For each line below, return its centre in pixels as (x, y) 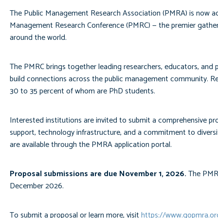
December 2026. (37, 186)
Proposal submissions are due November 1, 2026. (98, 174)
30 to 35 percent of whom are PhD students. (82, 91)
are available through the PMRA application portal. (91, 145)
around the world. (38, 38)
